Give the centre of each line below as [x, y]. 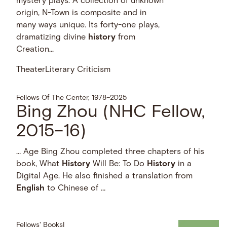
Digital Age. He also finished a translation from [105, 177]
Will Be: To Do [119, 164]
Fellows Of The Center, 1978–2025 [72, 98]
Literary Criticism [78, 70]
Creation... [35, 49]
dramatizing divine [52, 37]
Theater [31, 70]
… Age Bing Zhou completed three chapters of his [110, 152]
